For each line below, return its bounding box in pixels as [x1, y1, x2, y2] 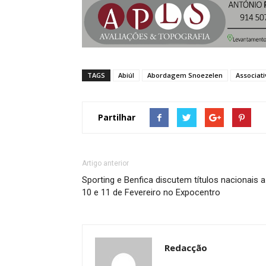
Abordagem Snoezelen [147, 70, 223, 80]
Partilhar [98, 112, 135, 123]
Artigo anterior [82, 159, 129, 167]
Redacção [164, 241, 207, 254]
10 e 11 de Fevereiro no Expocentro [82, 186, 220, 198]
